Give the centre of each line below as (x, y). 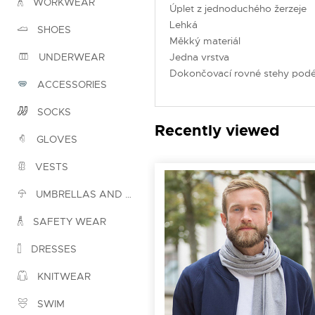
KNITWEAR (63, 277)
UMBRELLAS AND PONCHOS (79, 194)
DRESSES (52, 249)
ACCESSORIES (71, 85)
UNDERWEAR (70, 57)
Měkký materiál (205, 41)
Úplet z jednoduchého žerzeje (238, 8)
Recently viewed (217, 130)
